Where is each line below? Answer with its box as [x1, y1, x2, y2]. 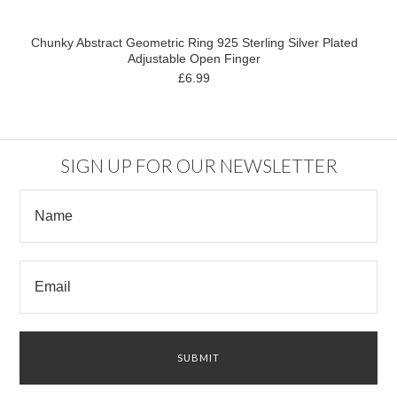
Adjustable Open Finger [128, 51, 261, 66]
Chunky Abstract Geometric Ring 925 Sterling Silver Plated [30, 35, 358, 50]
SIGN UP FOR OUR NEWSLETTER [59, 153, 338, 176]
